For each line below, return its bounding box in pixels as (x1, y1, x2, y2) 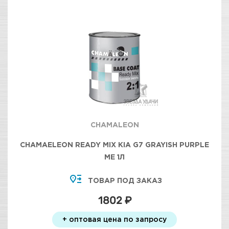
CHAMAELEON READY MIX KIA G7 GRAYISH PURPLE (20, 141, 209, 148)
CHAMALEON (90, 121, 139, 128)
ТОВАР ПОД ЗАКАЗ (87, 176, 162, 184)
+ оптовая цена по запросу (62, 215, 167, 223)
